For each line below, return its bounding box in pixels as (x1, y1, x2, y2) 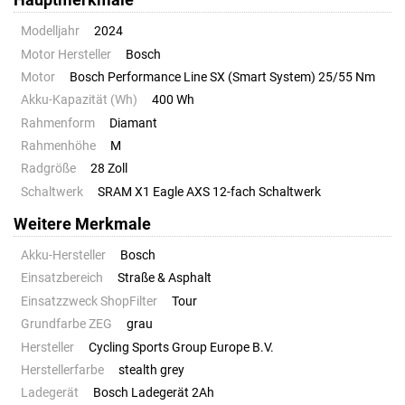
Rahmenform (21, 115, 95, 131)
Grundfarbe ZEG (21, 316, 112, 333)
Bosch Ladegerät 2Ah (93, 385, 214, 401)
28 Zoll (90, 161, 127, 177)
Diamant (109, 115, 157, 131)
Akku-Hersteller (21, 248, 106, 264)
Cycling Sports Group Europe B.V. (89, 339, 274, 355)
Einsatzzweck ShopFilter (21, 293, 157, 309)
